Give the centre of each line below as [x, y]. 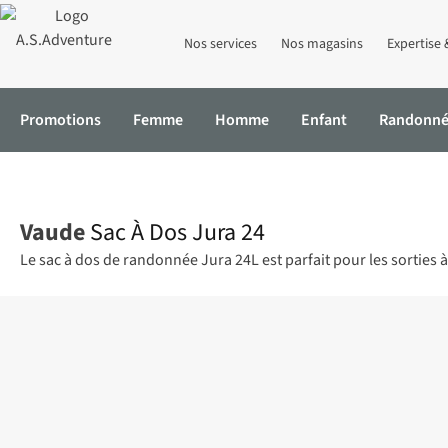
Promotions [60, 120]
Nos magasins [322, 44]
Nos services [220, 44]
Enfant [324, 120]
